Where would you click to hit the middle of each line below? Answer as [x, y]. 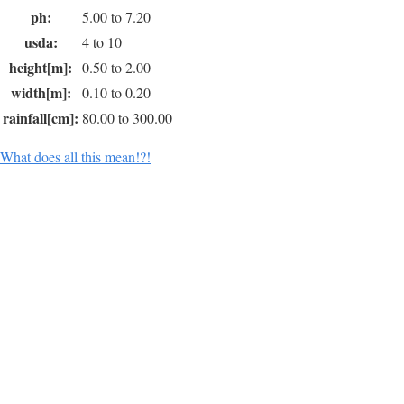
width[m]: [41, 92]
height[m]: [41, 67]
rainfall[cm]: [41, 118]
